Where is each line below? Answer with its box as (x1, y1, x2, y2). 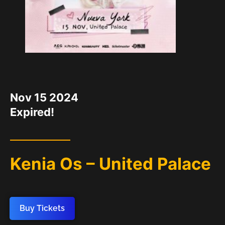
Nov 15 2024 (10, 91, 78, 104)
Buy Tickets (20, 203, 65, 213)
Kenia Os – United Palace (10, 154, 211, 174)
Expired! (10, 105, 54, 119)
